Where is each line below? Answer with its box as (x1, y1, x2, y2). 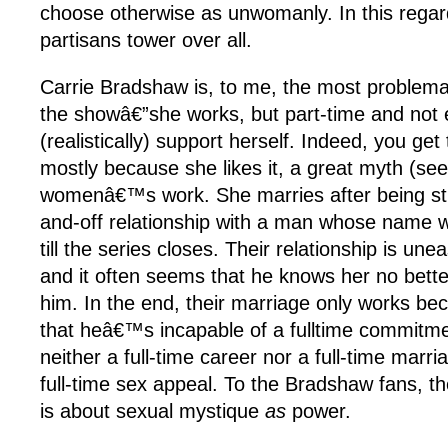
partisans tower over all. (40, 29, 252, 51)
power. (286, 400, 351, 422)
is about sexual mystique (40, 400, 265, 422)
